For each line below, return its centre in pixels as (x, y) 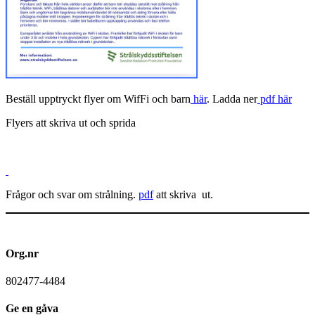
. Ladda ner (232, 99)
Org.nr (22, 253)
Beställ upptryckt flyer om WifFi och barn (98, 99)
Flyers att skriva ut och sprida (71, 123)
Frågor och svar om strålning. (72, 195)
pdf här (275, 99)
